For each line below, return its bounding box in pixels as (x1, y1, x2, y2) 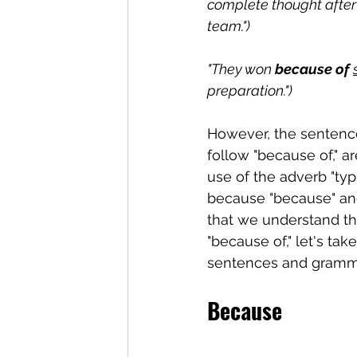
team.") (207, 18, 250, 35)
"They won (207, 61, 275, 78)
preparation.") (207, 82, 292, 100)
